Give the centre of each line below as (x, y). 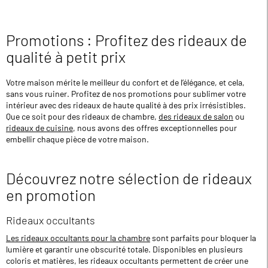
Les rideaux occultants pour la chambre (78, 237)
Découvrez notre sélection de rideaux (129, 178)
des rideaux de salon (196, 116)
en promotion (51, 195)
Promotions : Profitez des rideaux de (127, 39)
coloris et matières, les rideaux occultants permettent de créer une (127, 260)
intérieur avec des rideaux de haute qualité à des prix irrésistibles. (127, 105)
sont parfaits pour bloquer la (203, 237)
